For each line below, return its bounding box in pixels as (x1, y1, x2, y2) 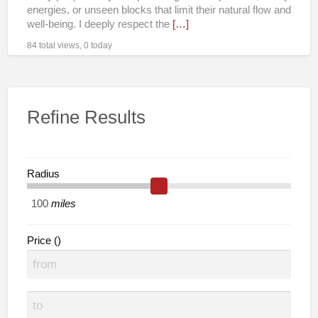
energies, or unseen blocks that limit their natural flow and (26, 4, 291, 16)
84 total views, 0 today (26, 40, 112, 50)
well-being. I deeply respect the (26, 18, 172, 30)
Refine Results (26, 106, 146, 127)
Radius (26, 168, 60, 180)
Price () (26, 234, 61, 246)
